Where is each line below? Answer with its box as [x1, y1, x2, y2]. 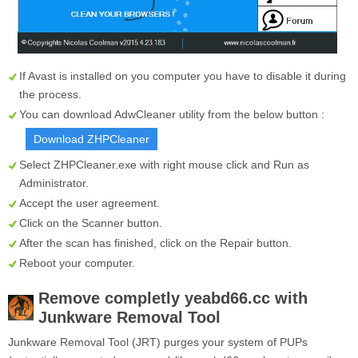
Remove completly [38, 288, 185, 307]
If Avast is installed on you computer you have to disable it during [19, 69, 346, 82]
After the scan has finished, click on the [19, 236, 220, 249]
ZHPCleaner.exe [54, 157, 137, 171]
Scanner [82, 216, 124, 229]
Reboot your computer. [19, 256, 135, 269]
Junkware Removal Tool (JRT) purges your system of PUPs [8, 335, 308, 348]
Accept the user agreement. [19, 196, 160, 209]
